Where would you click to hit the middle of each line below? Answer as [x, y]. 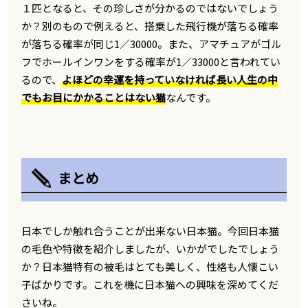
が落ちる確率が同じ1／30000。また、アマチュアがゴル [152, 44]
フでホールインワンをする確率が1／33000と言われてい [151, 62]
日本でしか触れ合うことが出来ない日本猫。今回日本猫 [151, 231]
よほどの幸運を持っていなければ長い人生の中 [170, 79]
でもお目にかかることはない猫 [94, 97]
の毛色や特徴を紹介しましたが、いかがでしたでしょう [151, 249]
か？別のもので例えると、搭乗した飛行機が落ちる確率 [150, 26]
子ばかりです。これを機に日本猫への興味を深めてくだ [150, 284]
